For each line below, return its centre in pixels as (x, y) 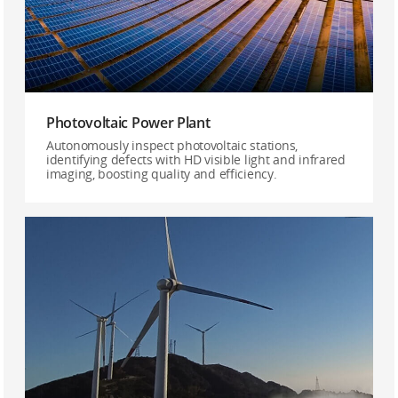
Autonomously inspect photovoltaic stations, (172, 145)
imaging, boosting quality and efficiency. (162, 174)
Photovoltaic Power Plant (128, 123)
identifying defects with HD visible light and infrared (196, 159)
